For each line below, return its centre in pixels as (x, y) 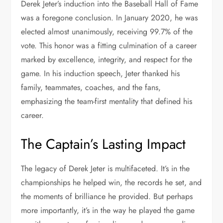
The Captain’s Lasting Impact (104, 144)
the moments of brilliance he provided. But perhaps (107, 196)
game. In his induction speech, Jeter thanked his (101, 73)
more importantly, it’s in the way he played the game (108, 210)
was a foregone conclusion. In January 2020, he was (110, 17)
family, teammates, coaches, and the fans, (91, 87)
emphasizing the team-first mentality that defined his (107, 101)
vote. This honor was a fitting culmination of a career (109, 45)
